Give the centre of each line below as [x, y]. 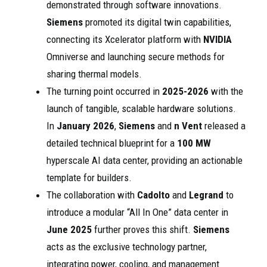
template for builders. [89, 178]
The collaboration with [92, 195]
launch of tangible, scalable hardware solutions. [141, 109]
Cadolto [153, 195]
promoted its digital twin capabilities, [157, 22]
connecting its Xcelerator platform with [125, 40]
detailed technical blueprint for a [112, 143]
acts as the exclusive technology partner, [127, 247]
